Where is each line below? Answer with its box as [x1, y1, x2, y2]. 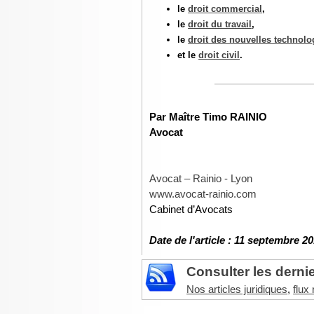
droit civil [198, 50, 240, 60]
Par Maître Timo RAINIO [149, 111, 268, 123]
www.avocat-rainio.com [149, 189, 257, 200]
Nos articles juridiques [186, 284, 288, 295]
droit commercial [188, 4, 263, 14]
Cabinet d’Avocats [149, 204, 236, 215]
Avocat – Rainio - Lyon [149, 173, 253, 184]
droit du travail [188, 19, 252, 29]
